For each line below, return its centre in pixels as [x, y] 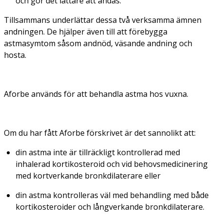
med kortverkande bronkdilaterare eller [88, 175]
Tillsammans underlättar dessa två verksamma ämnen [103, 20]
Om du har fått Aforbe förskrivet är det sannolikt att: [100, 133]
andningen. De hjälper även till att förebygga [86, 31]
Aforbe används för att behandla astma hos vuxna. [96, 94]
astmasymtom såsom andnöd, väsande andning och [98, 43]
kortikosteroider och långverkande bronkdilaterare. [110, 207]
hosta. [15, 55]
